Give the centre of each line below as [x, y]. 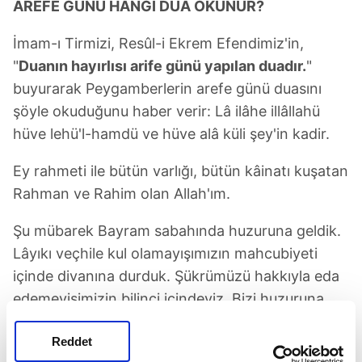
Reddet [72, 341]
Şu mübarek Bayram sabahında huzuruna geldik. [177, 230]
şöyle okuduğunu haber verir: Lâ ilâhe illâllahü [166, 111]
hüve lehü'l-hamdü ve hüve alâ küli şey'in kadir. [171, 133]
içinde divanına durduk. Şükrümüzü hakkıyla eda [176, 276]
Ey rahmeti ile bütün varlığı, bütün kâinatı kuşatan [181, 170]
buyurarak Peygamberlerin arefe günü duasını [167, 88]
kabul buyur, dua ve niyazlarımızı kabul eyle [159, 321]
